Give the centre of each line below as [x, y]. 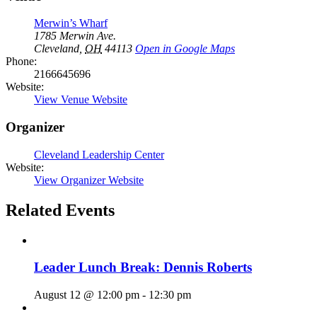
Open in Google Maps [185, 49]
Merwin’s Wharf [71, 23]
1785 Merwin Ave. [75, 36]
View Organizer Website [89, 180]
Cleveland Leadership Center [99, 154]
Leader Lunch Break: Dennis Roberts [143, 267]
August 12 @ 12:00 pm [87, 295]
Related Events [60, 210]
